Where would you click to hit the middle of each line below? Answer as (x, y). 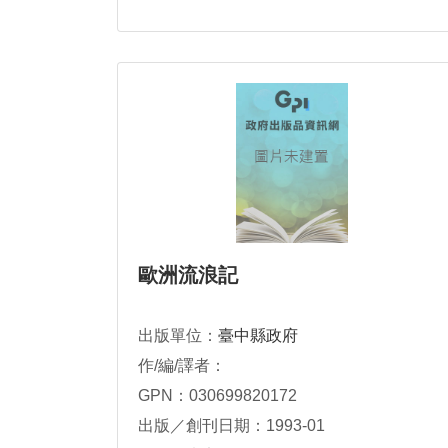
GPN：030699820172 (217, 395)
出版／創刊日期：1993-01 (231, 425)
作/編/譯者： (182, 365)
